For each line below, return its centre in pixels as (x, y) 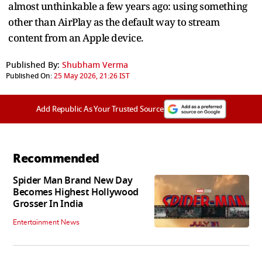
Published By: (33, 65)
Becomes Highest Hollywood (76, 192)
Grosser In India (48, 204)
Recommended (56, 158)
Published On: (29, 76)
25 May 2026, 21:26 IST (92, 76)
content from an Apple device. (76, 37)
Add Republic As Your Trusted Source (100, 109)
